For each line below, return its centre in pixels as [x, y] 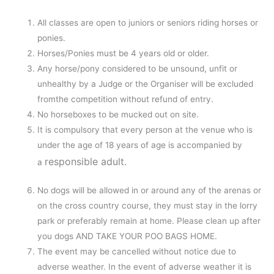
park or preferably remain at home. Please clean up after [149, 221]
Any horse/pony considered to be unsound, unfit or [138, 68]
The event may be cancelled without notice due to [137, 252]
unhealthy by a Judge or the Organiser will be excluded [146, 83]
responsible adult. [86, 161]
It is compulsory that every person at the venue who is [145, 129]
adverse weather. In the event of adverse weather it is [145, 267]
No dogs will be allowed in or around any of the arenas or [150, 191]
